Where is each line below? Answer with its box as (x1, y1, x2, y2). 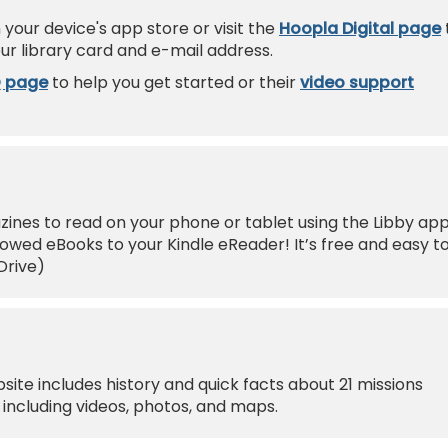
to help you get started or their (48, 70, 300, 94)
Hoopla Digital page (279, 16, 441, 40)
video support (300, 70, 414, 94)
